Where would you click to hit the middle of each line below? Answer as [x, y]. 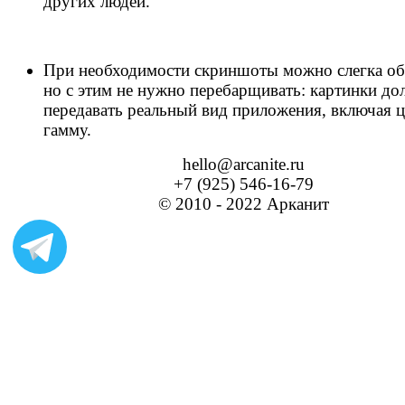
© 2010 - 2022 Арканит [244, 203]
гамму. [67, 129]
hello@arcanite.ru [244, 164]
